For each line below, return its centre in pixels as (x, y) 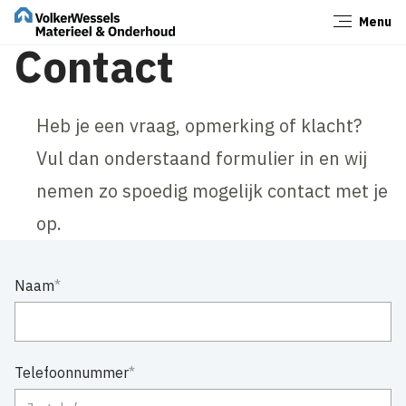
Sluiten (362, 27)
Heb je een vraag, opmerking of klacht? (199, 125)
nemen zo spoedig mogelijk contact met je (213, 190)
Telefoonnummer (72, 372)
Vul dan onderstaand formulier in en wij (202, 158)
